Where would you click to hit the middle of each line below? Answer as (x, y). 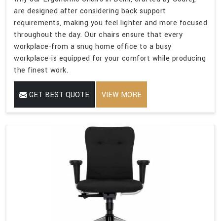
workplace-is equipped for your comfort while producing (110, 58)
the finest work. (41, 70)
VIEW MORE (122, 95)
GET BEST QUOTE (58, 95)
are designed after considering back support (90, 11)
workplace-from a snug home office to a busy (93, 46)
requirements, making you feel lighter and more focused (110, 23)
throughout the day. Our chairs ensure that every (98, 35)
